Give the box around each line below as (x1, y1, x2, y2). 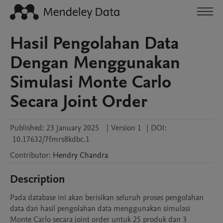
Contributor (10, 150, 49, 161)
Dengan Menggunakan (10, 51, 180, 75)
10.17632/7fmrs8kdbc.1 (12, 134, 90, 145)
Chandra (80, 150, 108, 161)
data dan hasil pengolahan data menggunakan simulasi (10, 203, 190, 214)
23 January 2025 (46, 122, 99, 133)
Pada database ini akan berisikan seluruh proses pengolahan (10, 192, 204, 203)
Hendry (53, 150, 78, 161)
